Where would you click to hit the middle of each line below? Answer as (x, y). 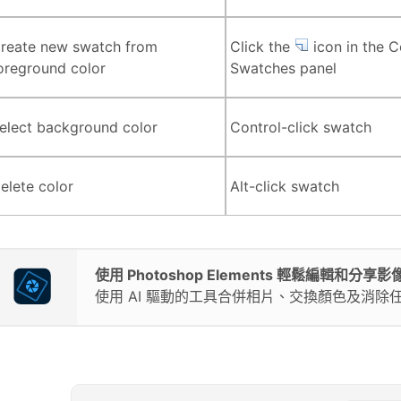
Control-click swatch (301, 127)
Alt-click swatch (285, 186)
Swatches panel (283, 68)
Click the (262, 46)
